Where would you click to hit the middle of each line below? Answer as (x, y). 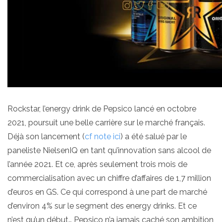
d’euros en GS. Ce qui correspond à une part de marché (107, 192)
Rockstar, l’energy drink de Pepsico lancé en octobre (102, 109)
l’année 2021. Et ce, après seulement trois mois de (97, 165)
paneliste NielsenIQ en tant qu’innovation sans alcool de (109, 151)
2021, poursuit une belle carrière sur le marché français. (106, 123)
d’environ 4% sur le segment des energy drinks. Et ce (102, 206)
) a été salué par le (154, 137)
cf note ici (103, 137)
